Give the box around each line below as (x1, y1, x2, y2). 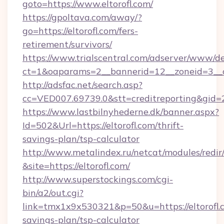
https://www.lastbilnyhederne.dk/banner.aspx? (22, 106, 219, 117)
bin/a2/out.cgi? (22, 187, 83, 198)
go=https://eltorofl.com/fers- (22, 25, 138, 36)
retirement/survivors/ (22, 38, 112, 50)
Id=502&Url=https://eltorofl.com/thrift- (22, 119, 183, 131)
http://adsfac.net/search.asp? (22, 79, 142, 90)
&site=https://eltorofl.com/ (22, 160, 130, 171)
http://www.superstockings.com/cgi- (22, 173, 173, 185)
